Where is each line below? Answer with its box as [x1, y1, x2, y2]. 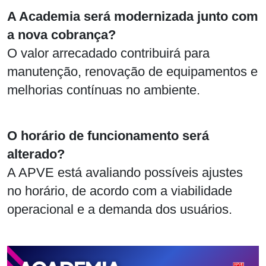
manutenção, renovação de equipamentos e [7, 64, 258, 80]
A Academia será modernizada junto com [7, 9, 258, 24]
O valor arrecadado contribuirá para [7, 46, 210, 61]
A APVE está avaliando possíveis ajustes [7, 165, 243, 180]
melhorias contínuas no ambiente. [7, 83, 200, 98]
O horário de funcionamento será [7, 128, 209, 144]
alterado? [7, 147, 65, 162]
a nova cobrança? [7, 27, 116, 43]
